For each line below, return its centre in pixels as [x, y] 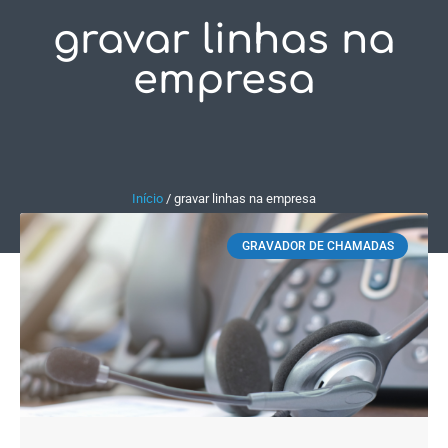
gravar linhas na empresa [245, 199]
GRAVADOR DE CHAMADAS [317, 246]
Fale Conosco [387, 37]
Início [147, 199]
